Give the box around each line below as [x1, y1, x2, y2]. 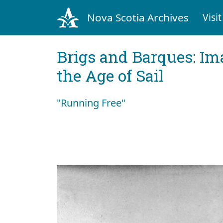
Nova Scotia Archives [87, 10, 189, 24]
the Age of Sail [57, 64, 164, 86]
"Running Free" [57, 96, 125, 110]
